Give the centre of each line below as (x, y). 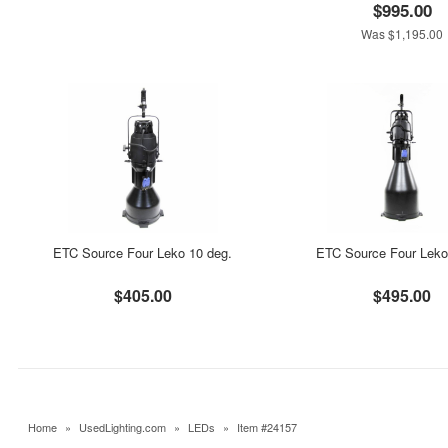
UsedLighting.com (122, 427)
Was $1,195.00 (402, 33)
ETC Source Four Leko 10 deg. (143, 252)
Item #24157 (267, 427)
